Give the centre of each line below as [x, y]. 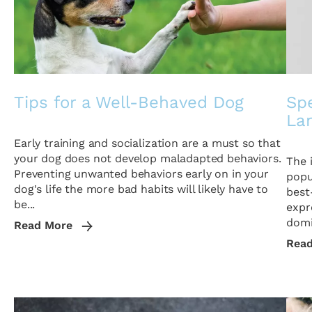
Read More [45, 225]
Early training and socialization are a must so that [147, 143]
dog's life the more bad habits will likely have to [141, 189]
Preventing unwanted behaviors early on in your [141, 174]
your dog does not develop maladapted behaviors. [148, 158]
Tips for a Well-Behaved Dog [129, 102]
